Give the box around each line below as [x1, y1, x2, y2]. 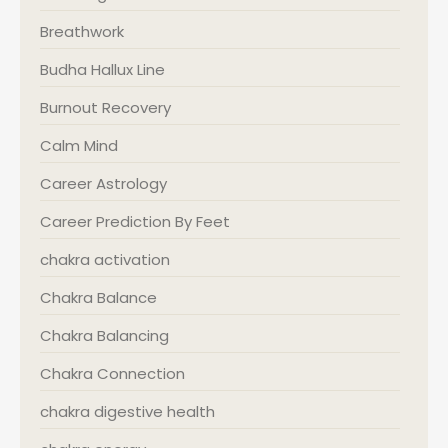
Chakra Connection [40, 363, 185, 385]
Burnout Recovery [40, 97, 171, 119]
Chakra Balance [40, 287, 157, 309]
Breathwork [40, 21, 124, 43]
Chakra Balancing [40, 325, 169, 347]
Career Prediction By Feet [40, 211, 230, 233]
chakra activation [40, 249, 170, 271]
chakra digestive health [40, 401, 215, 423]
